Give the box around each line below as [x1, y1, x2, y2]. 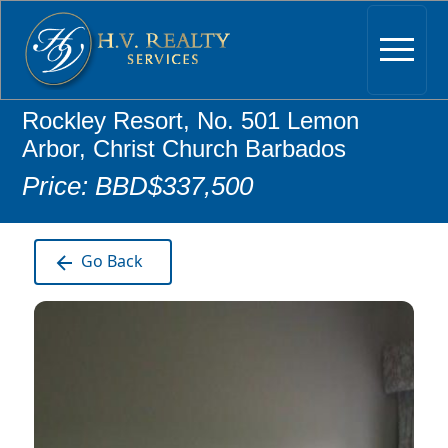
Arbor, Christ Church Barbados [22, 135, 347, 162]
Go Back [77, 250, 144, 272]
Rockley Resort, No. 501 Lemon [22, 107, 360, 134]
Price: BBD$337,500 [22, 171, 254, 201]
